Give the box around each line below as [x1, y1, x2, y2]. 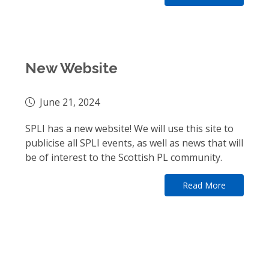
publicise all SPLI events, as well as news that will [25, 136, 243, 150]
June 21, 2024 [40, 95, 100, 109]
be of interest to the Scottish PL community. [25, 151, 222, 164]
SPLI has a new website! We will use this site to [25, 122, 234, 135]
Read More [183, 180, 226, 191]
